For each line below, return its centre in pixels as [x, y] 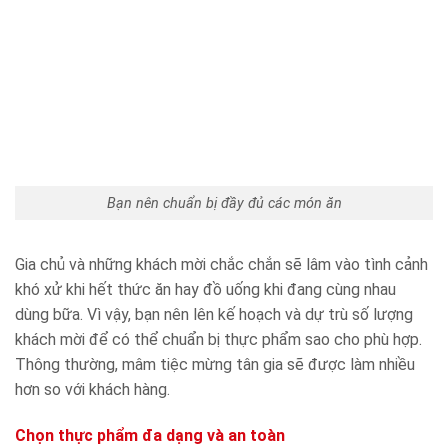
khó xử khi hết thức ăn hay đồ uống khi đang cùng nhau [205, 290]
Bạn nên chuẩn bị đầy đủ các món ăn [224, 203]
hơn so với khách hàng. [92, 390]
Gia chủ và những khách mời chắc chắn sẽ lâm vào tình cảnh [221, 265]
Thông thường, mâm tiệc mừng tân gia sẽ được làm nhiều [215, 365]
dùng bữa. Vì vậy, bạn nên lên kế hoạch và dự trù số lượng [214, 315]
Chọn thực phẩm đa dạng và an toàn [150, 436]
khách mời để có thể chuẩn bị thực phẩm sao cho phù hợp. [218, 340]
